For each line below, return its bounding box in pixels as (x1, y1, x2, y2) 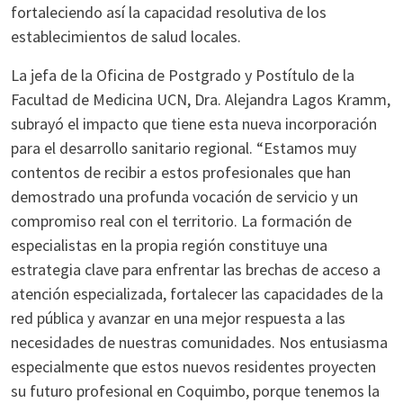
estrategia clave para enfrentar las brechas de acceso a (11, 259, 381, 280)
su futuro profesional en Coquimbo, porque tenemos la (11, 381, 380, 401)
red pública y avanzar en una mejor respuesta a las (11, 308, 345, 328)
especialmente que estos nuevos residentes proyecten (11, 356, 376, 377)
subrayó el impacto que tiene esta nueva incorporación (11, 113, 377, 134)
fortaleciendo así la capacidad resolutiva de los (11, 2, 327, 22)
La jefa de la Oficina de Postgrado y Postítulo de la (11, 65, 354, 85)
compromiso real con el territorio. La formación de (11, 210, 352, 231)
